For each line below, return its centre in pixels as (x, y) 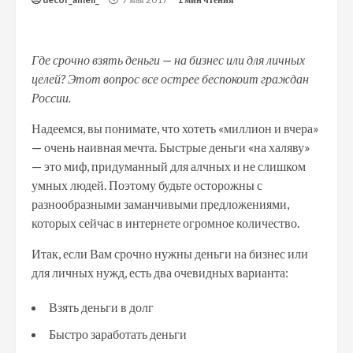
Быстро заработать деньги (119, 334)
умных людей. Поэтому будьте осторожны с (147, 185)
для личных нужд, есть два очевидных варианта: (160, 272)
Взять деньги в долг (101, 307)
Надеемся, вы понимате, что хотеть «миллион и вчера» (175, 128)
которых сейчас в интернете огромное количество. (165, 223)
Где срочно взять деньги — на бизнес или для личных (168, 59)
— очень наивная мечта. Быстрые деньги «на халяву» (171, 147)
